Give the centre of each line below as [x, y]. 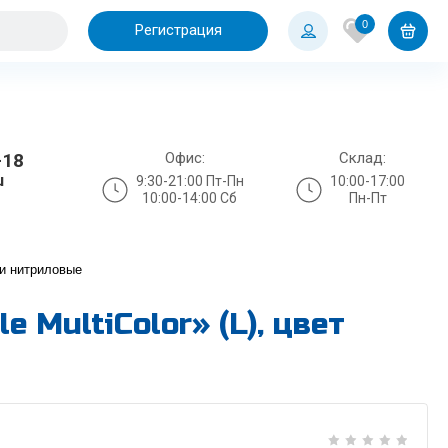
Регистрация [178, 30]
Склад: [362, 157]
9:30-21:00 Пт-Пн [189, 180]
